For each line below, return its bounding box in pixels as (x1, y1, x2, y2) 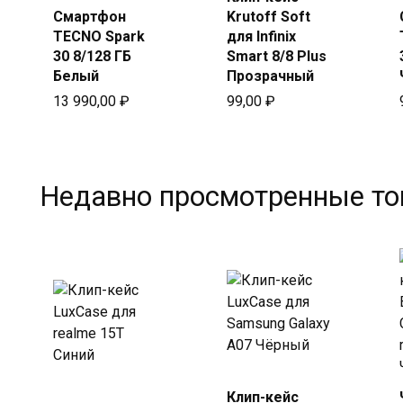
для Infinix (226, 27, 296, 45)
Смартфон (53, 7, 126, 25)
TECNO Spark (53, 27, 145, 45)
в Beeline (255, 25, 309, 41)
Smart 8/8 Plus (226, 47, 327, 65)
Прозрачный (226, 67, 314, 85)
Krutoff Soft (226, 7, 310, 25)
